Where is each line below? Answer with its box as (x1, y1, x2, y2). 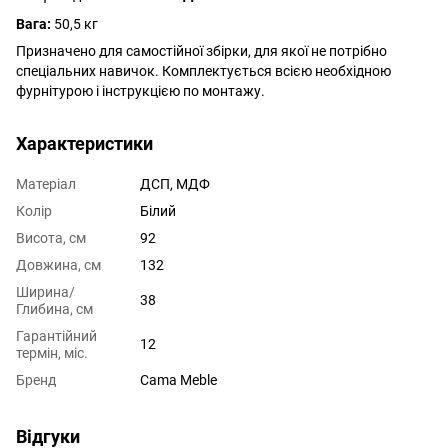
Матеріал (16, 175, 76, 192)
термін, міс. (16, 344, 88, 361)
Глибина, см (16, 300, 93, 317)
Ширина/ (16, 283, 75, 300)
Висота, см (16, 229, 86, 246)
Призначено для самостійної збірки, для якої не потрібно (16, 42, 387, 59)
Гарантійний (16, 327, 97, 344)
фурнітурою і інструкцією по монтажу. (16, 82, 265, 99)
